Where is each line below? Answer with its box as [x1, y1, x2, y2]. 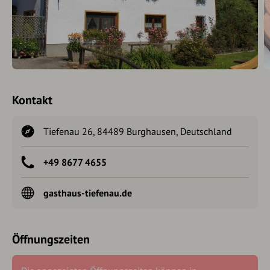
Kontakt [12, 92, 52, 108]
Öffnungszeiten [12, 231, 90, 247]
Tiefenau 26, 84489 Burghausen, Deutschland [43, 125, 232, 137]
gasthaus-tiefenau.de [43, 187, 132, 199]
